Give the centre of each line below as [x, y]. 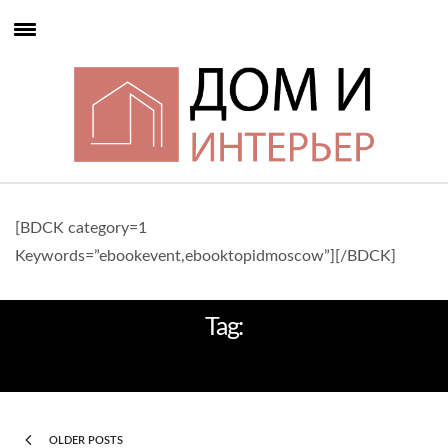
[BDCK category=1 [81, 228]
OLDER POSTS [85, 440]
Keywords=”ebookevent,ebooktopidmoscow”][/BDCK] [205, 256]
